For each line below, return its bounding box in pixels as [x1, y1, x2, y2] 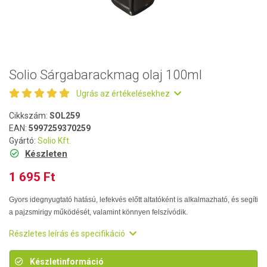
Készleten [24, 148, 67, 159]
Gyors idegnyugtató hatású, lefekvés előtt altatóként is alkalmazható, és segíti [9, 195, 258, 204]
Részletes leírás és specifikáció [9, 229, 127, 238]
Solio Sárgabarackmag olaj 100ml [9, 67, 202, 82]
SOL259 [49, 111, 80, 120]
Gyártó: [9, 136, 38, 145]
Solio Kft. [38, 136, 71, 145]
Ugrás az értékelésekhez [76, 89, 172, 98]
